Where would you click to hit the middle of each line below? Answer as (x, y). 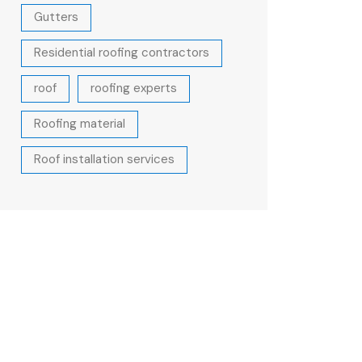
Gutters (56, 17)
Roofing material (80, 124)
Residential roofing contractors (122, 53)
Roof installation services (104, 159)
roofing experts (134, 88)
